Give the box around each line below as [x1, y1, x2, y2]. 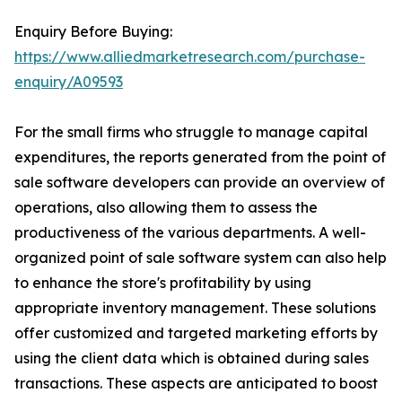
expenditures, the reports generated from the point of [14, 148, 386, 167]
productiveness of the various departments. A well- [14, 223, 366, 242]
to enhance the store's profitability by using [14, 274, 311, 293]
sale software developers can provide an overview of [14, 173, 385, 192]
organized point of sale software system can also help [14, 249, 387, 267]
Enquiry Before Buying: [14, 22, 172, 41]
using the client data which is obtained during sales [14, 349, 369, 368]
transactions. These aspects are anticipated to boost [14, 374, 378, 393]
